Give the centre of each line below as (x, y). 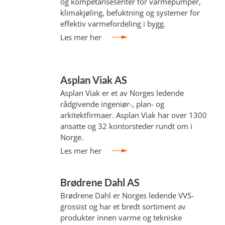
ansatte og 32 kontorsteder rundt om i (127, 126)
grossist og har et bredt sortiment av (123, 206)
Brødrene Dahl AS (100, 182)
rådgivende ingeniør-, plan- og (113, 104)
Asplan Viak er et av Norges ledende (122, 93)
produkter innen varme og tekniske (121, 217)
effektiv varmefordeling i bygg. (113, 24)
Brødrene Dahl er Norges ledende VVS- (127, 195)
